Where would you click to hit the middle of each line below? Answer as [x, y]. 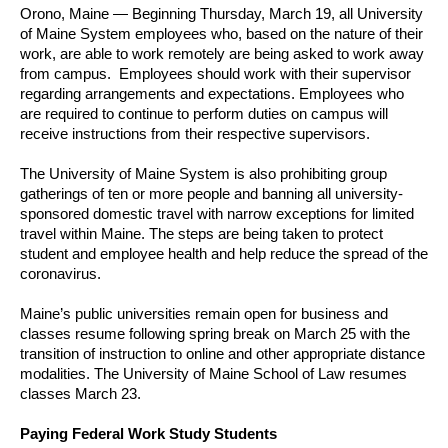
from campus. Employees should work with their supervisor [215, 73]
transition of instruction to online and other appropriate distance [222, 353]
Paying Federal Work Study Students [148, 433]
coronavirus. [60, 273]
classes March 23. [80, 393]
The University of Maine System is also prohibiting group [203, 173]
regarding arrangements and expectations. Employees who [212, 93]
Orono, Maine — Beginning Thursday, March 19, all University [221, 13]
